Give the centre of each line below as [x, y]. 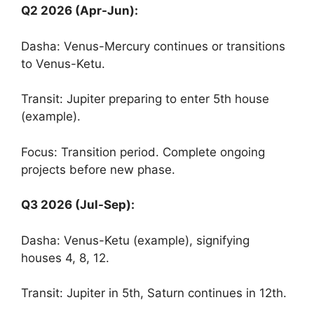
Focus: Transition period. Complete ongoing [143, 152]
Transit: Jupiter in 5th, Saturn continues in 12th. [154, 293]
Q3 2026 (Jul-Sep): [78, 205]
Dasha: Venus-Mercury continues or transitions [153, 46]
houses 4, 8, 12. [65, 258]
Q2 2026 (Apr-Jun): [80, 11]
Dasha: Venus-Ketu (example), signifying [135, 240]
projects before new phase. [98, 169]
